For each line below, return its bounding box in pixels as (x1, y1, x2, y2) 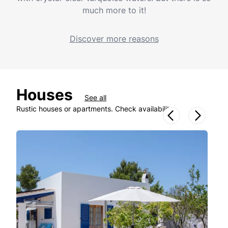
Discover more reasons (69, 34, 159, 44)
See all (84, 93, 106, 102)
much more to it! (82, 5, 146, 15)
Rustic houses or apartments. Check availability (16, 104, 174, 113)
